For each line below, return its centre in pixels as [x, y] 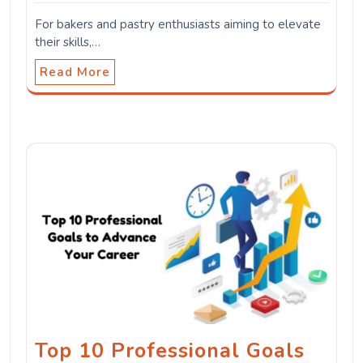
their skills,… [68, 42]
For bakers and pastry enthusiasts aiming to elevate [178, 24]
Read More [75, 72]
